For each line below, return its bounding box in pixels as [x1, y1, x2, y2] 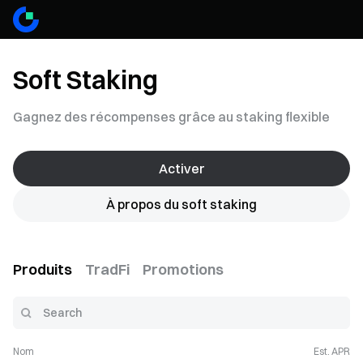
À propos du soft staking [106, 195, 257, 212]
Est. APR [314, 345, 350, 357]
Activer [158, 160, 205, 177]
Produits [13, 259, 72, 279]
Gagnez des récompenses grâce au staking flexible [13, 109, 330, 125]
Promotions [143, 259, 224, 279]
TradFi [85, 259, 130, 279]
